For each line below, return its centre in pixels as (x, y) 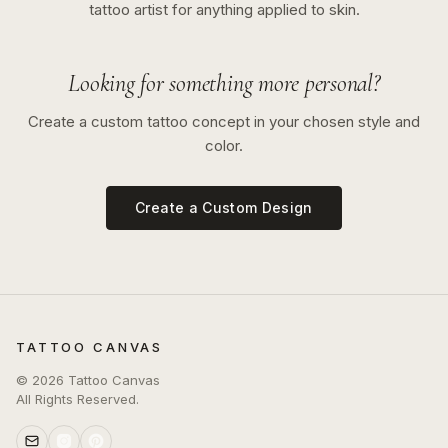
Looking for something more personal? (224, 83)
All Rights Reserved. (77, 399)
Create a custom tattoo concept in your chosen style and (224, 121)
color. (224, 145)
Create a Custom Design (224, 207)
